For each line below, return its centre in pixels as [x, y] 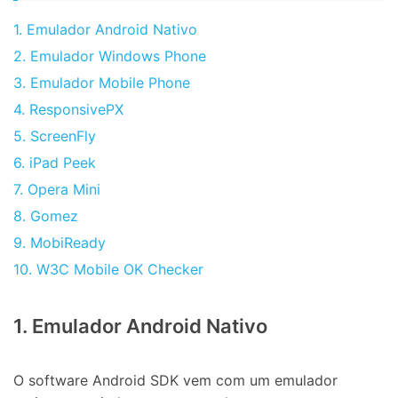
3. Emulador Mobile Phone [102, 82]
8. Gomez [46, 215]
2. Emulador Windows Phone [110, 56]
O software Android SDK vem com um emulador [175, 380]
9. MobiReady [60, 242]
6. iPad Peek [55, 162]
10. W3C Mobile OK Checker [108, 269]
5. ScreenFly [55, 135]
